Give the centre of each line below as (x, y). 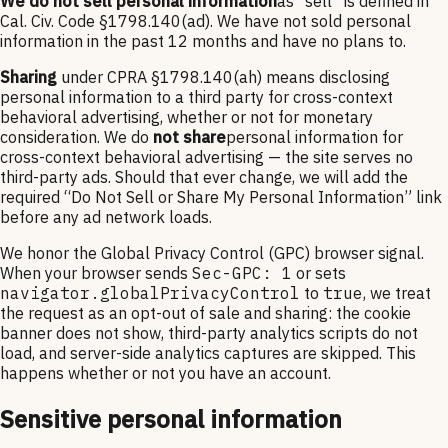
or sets (319, 272)
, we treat (397, 292)
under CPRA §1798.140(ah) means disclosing (223, 76)
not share (189, 136)
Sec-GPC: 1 (242, 272)
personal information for (314, 136)
